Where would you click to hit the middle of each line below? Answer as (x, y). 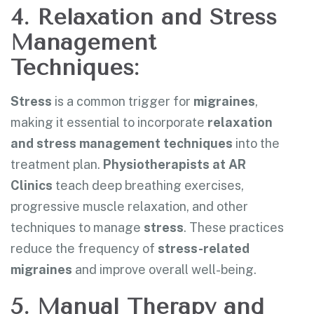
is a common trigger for (123, 101)
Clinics (32, 185)
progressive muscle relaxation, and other (129, 206)
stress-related (204, 248)
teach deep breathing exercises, (148, 185)
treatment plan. (57, 164)
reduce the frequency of (84, 248)
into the (256, 143)
